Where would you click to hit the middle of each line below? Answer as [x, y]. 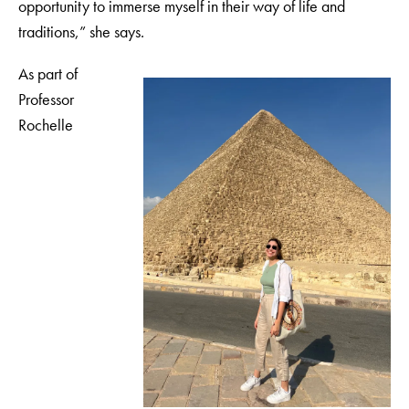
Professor [46, 99]
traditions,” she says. [81, 31]
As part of [48, 73]
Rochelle [46, 124]
